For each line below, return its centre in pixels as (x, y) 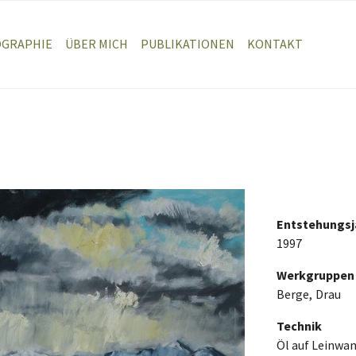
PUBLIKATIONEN (187, 44)
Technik (300, 325)
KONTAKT (275, 44)
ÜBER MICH (96, 44)
